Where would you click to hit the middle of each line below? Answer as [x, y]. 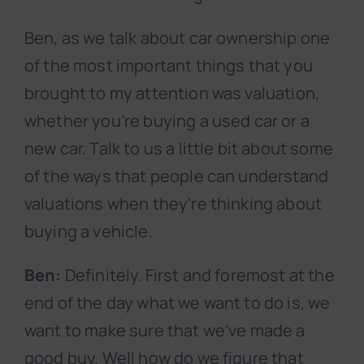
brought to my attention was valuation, [172, 93]
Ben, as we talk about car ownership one [178, 38]
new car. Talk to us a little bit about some [179, 149]
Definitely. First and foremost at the [198, 275]
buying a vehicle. [89, 232]
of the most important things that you [169, 66]
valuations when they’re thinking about [173, 204]
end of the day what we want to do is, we [178, 303]
